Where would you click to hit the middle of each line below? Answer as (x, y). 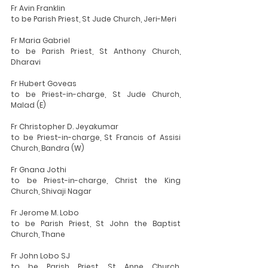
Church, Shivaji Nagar (51, 191)
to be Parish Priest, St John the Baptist (96, 223)
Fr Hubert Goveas (44, 83)
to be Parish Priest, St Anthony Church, (96, 51)
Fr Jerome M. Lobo (45, 213)
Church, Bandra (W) (48, 148)
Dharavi (26, 62)
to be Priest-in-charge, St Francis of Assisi (96, 137)
